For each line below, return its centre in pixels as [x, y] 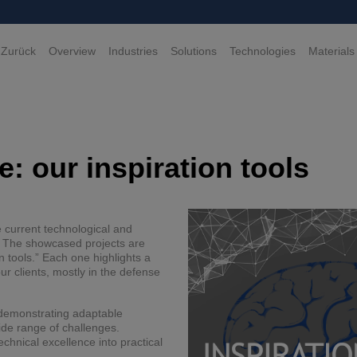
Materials [331, 51]
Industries [133, 51]
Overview [72, 51]
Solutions [194, 51]
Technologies [263, 51]
